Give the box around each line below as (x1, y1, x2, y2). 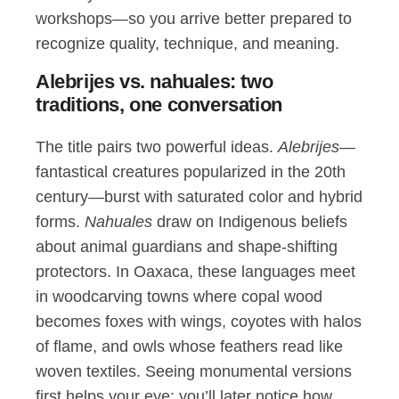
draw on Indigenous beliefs (152, 213, 347, 231)
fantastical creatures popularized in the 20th (36, 163, 346, 181)
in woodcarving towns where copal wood (36, 288, 322, 305)
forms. (36, 213, 85, 231)
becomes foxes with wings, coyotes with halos (36, 313, 362, 330)
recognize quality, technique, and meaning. (36, 35, 339, 53)
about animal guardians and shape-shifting (36, 238, 338, 256)
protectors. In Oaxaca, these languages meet (36, 263, 355, 281)
